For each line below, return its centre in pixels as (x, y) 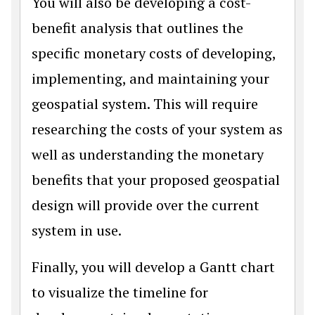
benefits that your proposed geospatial (156, 180)
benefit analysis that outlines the (137, 28)
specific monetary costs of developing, (154, 53)
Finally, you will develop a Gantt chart (153, 267)
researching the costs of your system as (157, 129)
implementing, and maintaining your (150, 78)
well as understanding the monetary (148, 154)
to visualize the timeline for (120, 292)
